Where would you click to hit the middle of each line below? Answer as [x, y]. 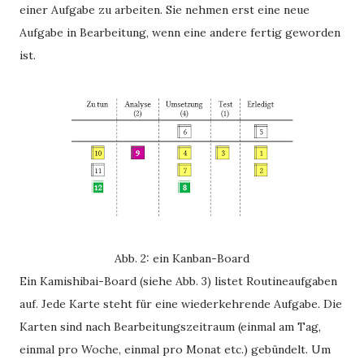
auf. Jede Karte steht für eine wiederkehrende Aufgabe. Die [181, 304]
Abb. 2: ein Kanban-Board [182, 258]
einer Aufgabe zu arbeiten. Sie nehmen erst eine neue [165, 10]
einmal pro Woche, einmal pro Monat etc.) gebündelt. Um [175, 349]
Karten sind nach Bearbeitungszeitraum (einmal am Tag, [170, 327]
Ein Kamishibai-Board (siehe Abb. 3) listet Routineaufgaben [178, 281]
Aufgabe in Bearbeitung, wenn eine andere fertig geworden [180, 32]
